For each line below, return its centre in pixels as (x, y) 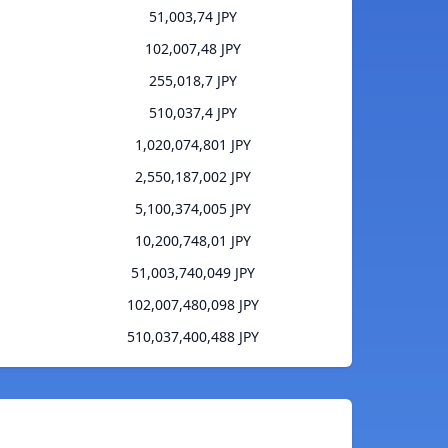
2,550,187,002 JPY (192, 177)
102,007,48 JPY (192, 49)
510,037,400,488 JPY (192, 337)
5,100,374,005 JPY (192, 209)
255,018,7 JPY (192, 81)
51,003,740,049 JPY (192, 273)
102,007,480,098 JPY (192, 305)
